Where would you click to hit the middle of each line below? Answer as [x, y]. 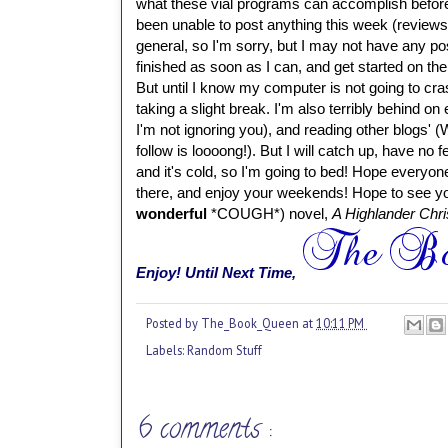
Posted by [173, 322]
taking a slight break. [205, 108]
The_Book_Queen [251, 322]
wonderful [173, 213]
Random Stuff [224, 350]
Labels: [166, 350]
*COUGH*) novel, [271, 213]
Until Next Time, [240, 272]
